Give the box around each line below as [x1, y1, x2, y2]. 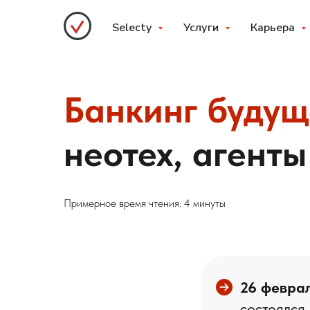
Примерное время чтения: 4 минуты [64, 197, 226, 210]
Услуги [183, 20, 221, 35]
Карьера [250, 20, 298, 35]
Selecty [112, 20, 154, 35]
